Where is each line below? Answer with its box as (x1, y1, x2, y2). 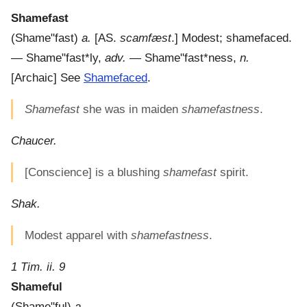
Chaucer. (11, 134, 57, 148)
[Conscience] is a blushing (25, 166, 163, 180)
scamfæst (120, 32, 171, 45)
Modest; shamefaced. (182, 32, 292, 45)
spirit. (217, 166, 249, 180)
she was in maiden (79, 103, 182, 116)
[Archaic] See (11, 71, 84, 85)
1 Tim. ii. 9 (11, 260, 65, 274)
